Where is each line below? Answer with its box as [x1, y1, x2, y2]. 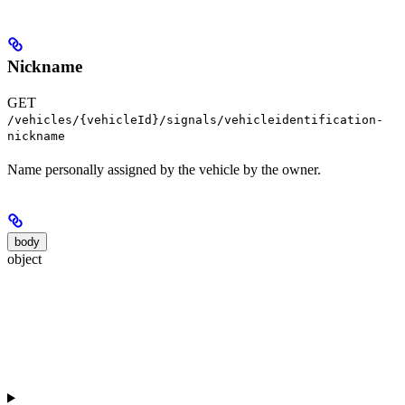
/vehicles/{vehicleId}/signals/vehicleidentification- [7, 112, 383, 127]
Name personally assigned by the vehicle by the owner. [7, 161, 321, 177]
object [7, 250, 42, 267]
